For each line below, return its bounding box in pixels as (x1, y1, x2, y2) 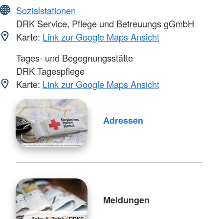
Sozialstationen (16, 3, 76, 17)
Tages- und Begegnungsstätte (14, 51, 133, 64)
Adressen (103, 114, 143, 127)
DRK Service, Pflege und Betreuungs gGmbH (14, 17, 194, 30)
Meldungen (103, 194, 150, 207)
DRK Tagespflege (14, 64, 85, 77)
